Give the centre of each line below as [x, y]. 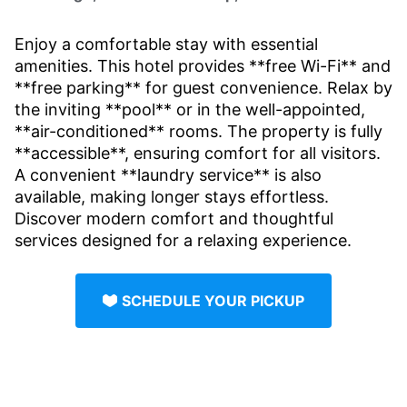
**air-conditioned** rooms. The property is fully [199, 131]
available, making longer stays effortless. [172, 196]
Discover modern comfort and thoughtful [174, 218]
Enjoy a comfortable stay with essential [166, 44]
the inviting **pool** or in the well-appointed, [190, 109]
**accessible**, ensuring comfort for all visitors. [198, 153]
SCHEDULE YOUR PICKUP [213, 300]
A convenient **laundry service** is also [168, 174]
